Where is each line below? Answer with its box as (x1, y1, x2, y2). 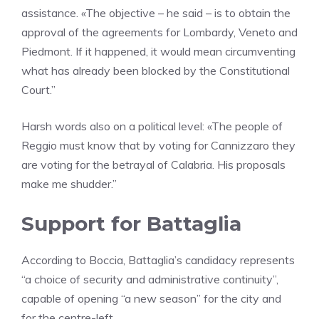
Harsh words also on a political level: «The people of (21, 119, 283, 134)
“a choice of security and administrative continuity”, (21, 272, 278, 287)
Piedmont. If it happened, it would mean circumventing (21, 44, 296, 59)
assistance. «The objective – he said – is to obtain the (21, 6, 291, 21)
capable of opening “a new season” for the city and (21, 291, 281, 306)
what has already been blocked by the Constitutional (21, 63, 290, 78)
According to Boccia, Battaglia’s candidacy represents (21, 253, 295, 268)
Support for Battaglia (21, 211, 241, 236)
